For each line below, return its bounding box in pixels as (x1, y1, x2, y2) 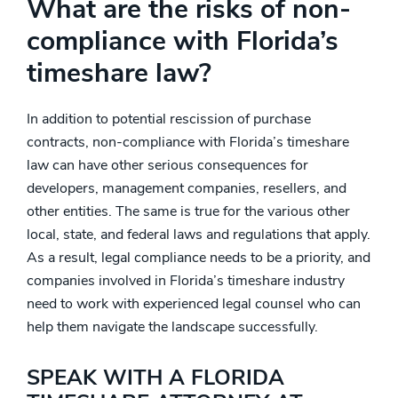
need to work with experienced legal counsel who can (27, 294, 361, 314)
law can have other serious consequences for (27, 155, 308, 175)
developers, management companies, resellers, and (27, 179, 346, 198)
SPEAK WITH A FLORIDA (27, 363, 284, 392)
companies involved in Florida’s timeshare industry (27, 271, 345, 291)
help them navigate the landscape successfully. (27, 317, 318, 337)
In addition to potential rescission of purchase (27, 109, 311, 129)
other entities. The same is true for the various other (27, 202, 350, 221)
